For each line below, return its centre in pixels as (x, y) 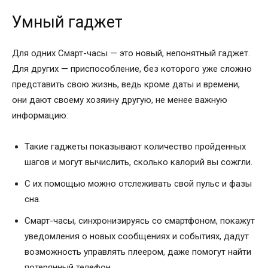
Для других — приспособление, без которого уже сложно (132, 68)
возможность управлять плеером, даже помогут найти (138, 252)
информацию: (40, 115)
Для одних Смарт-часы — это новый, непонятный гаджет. (131, 53)
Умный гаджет (71, 22)
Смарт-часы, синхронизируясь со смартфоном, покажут (140, 220)
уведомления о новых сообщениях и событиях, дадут (137, 236)
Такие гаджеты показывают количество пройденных (135, 146)
